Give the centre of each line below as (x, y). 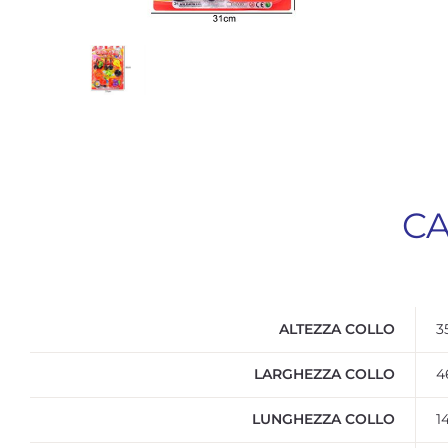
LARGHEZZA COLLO (324, 374)
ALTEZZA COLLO (337, 329)
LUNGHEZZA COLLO (323, 419)
